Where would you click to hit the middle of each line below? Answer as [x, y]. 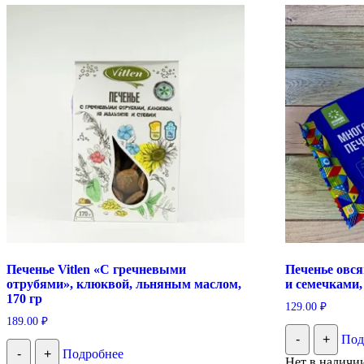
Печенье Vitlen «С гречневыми [96, 270]
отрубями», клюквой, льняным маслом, [124, 284]
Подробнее [93, 353]
